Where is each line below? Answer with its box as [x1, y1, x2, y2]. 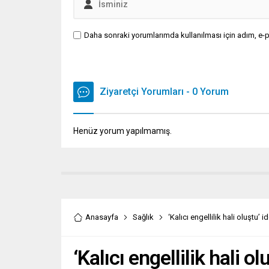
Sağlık [133, 212, 154, 222]
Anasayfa [85, 212, 118, 222]
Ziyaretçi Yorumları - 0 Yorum [100, 85, 229, 97]
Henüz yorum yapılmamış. [73, 125, 172, 136]
